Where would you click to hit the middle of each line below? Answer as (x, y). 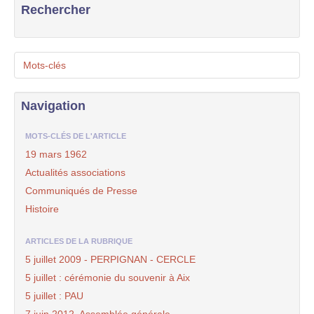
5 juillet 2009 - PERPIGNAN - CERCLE (110, 259)
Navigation (53, 106)
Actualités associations (75, 172)
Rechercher (56, 10)
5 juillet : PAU (54, 296)
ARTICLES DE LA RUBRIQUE (79, 241)
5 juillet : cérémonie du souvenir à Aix (108, 278)
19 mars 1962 (56, 154)
